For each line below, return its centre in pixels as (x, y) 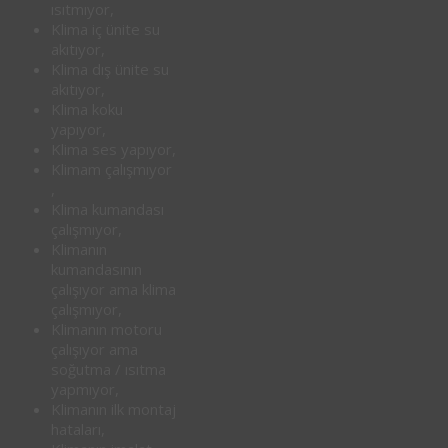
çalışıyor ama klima (113, 289)
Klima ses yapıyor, (113, 149)
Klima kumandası (107, 209)
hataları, (78, 429)
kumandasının (96, 269)
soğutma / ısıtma (108, 369)
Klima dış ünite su (110, 69)
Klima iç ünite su (105, 29)
